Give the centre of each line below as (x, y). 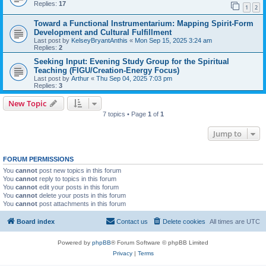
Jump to (227, 133)
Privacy (122, 254)
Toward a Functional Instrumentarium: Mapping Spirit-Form (144, 23)
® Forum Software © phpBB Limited (160, 243)
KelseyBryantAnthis (99, 40)
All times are (228, 222)
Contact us (132, 222)
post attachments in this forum (82, 203)
